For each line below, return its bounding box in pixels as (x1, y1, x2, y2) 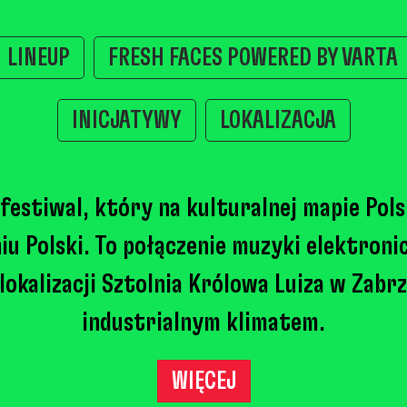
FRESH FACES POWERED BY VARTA (107, 45, 398, 72)
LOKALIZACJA (219, 108, 336, 134)
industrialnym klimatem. (82, 308, 325, 336)
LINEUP (6, 45, 70, 72)
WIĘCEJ (171, 368, 236, 394)
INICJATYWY (71, 108, 182, 134)
